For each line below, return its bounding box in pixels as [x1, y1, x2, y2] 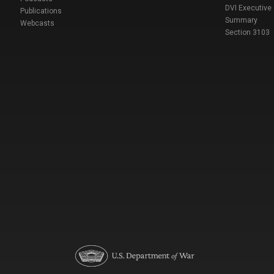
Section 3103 [224, 28, 270, 37]
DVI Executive [224, 4, 272, 13]
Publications [20, 7, 62, 16]
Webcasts [20, 19, 54, 28]
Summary [224, 16, 257, 25]
